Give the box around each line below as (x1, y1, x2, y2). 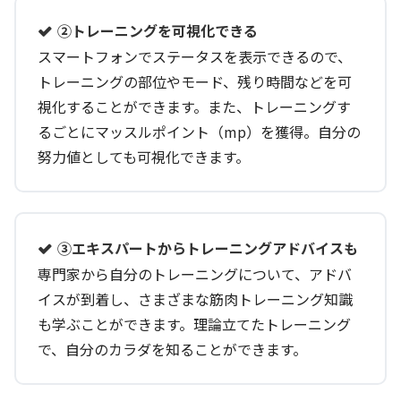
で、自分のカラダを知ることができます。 (38, 337, 307, 360)
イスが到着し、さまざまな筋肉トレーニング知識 (38, 287, 353, 310)
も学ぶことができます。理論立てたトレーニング (38, 312, 351, 335)
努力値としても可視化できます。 (38, 145, 250, 167)
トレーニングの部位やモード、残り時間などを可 (38, 70, 352, 92)
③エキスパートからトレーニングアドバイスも (57, 236, 358, 259)
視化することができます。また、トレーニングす (38, 95, 351, 117)
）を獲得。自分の (246, 120, 361, 142)
